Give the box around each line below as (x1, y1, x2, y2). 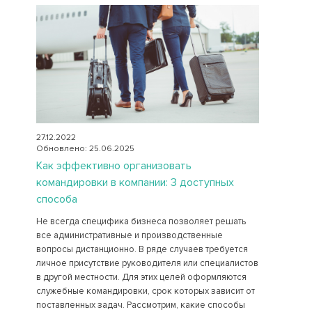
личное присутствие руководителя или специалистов (36, 258, 258, 270)
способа (36, 192, 77, 207)
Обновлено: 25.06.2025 (36, 143, 134, 155)
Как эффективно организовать (36, 159, 192, 173)
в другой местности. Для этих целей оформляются (36, 272, 247, 283)
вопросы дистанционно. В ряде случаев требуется (36, 244, 248, 256)
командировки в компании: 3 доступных (36, 175, 234, 190)
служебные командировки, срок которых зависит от (36, 286, 255, 297)
